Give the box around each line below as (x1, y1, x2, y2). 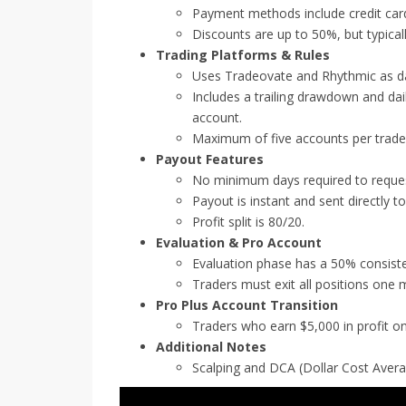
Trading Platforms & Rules (156, 46, 330, 64)
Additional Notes (156, 338, 266, 356)
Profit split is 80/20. (192, 213, 304, 231)
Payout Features (156, 150, 264, 169)
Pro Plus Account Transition (156, 296, 338, 314)
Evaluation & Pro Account (156, 234, 322, 252)
